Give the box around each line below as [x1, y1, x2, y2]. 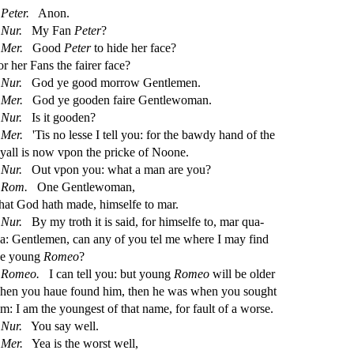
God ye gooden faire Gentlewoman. [28, 92, 212, 107]
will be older [209, 266, 275, 281]
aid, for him [119, 214, 178, 228]
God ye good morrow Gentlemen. [28, 75, 201, 89]
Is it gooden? [28, 110, 96, 124]
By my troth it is [28, 214, 115, 228]
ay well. [58, 318, 99, 333]
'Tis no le [28, 127, 77, 141]
